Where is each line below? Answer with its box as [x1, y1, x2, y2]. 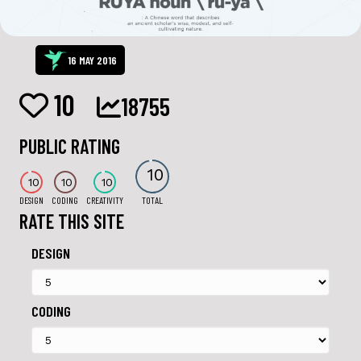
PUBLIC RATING [19, 134, 120, 158]
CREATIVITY [86, 193, 123, 205]
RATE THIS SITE [19, 209, 124, 233]
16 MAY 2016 [68, 52, 117, 67]
